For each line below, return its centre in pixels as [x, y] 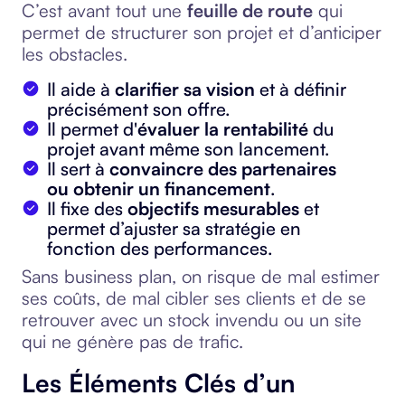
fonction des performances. [160, 248]
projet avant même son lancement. [188, 149]
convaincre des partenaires [223, 169]
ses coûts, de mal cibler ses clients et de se [194, 298]
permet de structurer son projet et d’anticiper [202, 32]
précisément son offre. [139, 109]
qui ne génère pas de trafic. [132, 341]
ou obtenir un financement [159, 188]
